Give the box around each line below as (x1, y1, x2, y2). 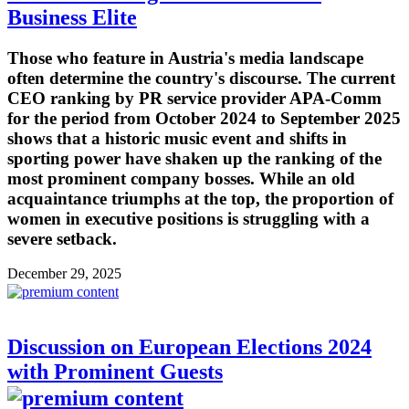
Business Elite (7, 5, 137, 29)
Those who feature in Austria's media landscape (7, 47, 363, 68)
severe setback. (7, 228, 117, 248)
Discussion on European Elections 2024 (7, 335, 372, 360)
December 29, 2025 (7, 266, 121, 282)
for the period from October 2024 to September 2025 (7, 108, 401, 128)
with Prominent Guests (7, 360, 223, 384)
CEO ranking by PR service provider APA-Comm (7, 88, 382, 108)
